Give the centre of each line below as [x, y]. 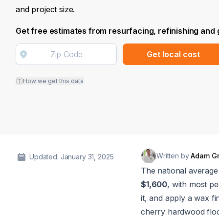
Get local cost [174, 54]
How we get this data [53, 81]
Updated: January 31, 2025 [72, 157]
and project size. [45, 9]
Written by [174, 156]
